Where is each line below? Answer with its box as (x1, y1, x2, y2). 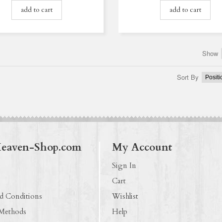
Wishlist (112, 191, 139, 201)
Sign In (112, 160, 137, 170)
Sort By (177, 72, 199, 82)
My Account (112, 140, 172, 155)
